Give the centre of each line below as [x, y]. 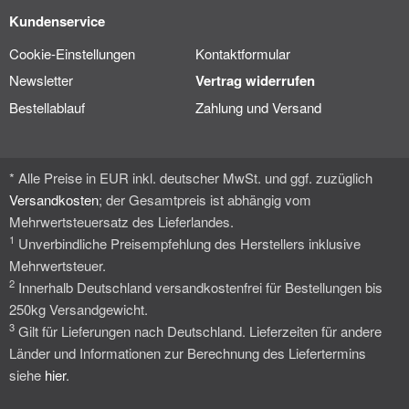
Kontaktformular [243, 53]
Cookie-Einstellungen [72, 53]
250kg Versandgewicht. [79, 309]
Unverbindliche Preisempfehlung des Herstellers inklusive [188, 243]
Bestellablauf [47, 107]
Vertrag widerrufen [255, 80]
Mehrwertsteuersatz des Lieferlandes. [121, 221]
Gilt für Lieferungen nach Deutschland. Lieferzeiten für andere [198, 330]
